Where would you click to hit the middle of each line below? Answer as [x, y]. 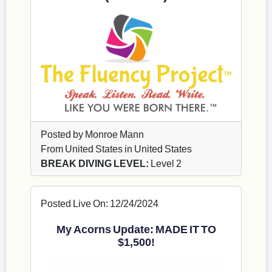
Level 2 [165, 163]
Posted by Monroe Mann [92, 134]
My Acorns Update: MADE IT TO [136, 229]
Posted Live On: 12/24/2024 [100, 203]
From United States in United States [116, 149]
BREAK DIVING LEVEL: [95, 163]
